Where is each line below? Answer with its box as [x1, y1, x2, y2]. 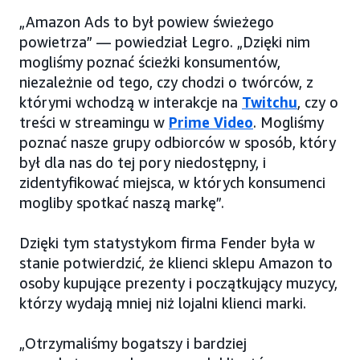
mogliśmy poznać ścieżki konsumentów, [19, 53, 280, 72]
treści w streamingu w [19, 113, 169, 132]
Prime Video [169, 113, 253, 132]
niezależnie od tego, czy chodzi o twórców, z [19, 73, 313, 92]
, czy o [297, 93, 338, 112]
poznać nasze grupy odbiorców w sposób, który [19, 133, 336, 152]
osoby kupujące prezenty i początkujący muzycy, [19, 274, 337, 292]
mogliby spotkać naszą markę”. [19, 194, 224, 212]
